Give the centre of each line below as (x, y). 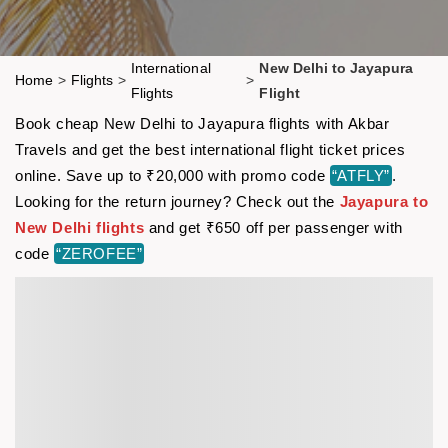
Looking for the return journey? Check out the (177, 201)
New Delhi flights (80, 227)
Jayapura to (384, 201)
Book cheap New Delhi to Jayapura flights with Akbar (202, 123)
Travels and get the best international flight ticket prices (210, 149)
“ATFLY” (361, 175)
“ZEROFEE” (99, 253)
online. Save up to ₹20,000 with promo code (172, 175)
